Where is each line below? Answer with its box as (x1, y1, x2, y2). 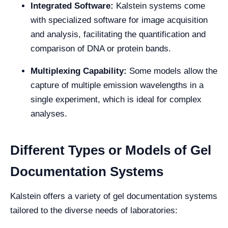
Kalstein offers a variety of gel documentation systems (10, 191, 217, 201)
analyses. (31, 109, 67, 119)
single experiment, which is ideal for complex (31, 95, 202, 104)
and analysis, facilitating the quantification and (31, 30, 206, 39)
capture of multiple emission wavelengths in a (31, 80, 204, 90)
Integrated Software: (31, 1, 116, 11)
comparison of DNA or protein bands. (31, 44, 171, 53)
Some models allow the (129, 66, 217, 76)
